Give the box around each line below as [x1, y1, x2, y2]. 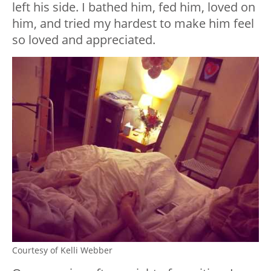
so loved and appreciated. [12, 31, 155, 48]
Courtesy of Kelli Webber [12, 244, 113, 256]
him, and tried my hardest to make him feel [12, 15, 254, 31]
